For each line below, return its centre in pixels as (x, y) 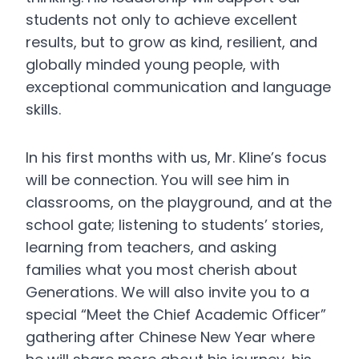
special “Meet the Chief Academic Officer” (176, 315)
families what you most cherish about (161, 270)
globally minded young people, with (153, 65)
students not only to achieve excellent (161, 20)
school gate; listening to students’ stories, (175, 225)
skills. (43, 109)
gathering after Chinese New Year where (170, 337)
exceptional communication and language (178, 87)
